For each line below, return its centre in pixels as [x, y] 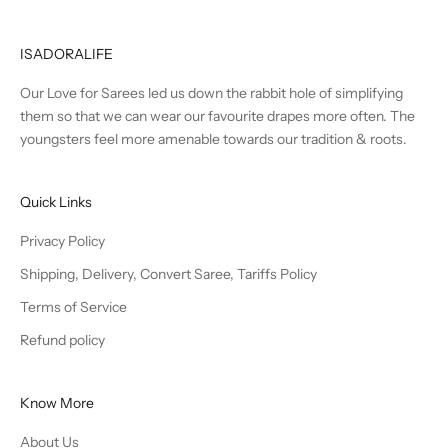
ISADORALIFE [66, 53]
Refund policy [62, 339]
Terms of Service [73, 306]
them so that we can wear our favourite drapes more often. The [217, 115]
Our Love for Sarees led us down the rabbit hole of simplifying [211, 92]
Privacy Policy [62, 240]
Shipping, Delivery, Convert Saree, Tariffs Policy [168, 273]
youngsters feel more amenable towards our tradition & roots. [213, 138]
